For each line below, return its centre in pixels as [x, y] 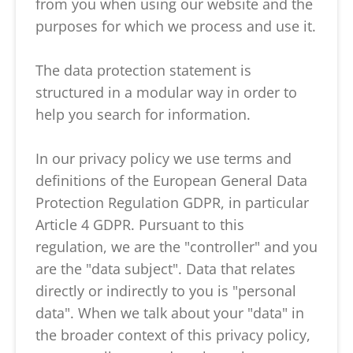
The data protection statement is [143, 70]
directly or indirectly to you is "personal [166, 291]
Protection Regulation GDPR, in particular [172, 203]
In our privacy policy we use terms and [163, 158]
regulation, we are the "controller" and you [176, 247]
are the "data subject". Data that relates [165, 269]
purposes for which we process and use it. [176, 26]
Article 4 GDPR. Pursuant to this [140, 225]
